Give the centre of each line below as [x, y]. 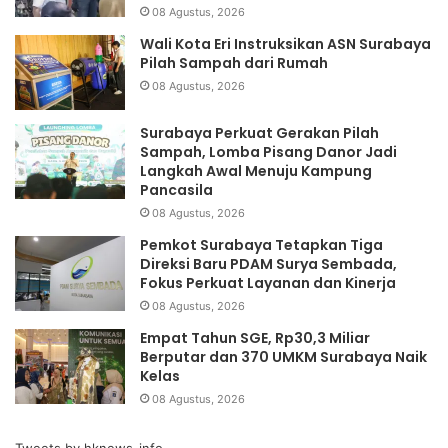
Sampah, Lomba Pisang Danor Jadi [268, 152]
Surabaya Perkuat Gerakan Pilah [259, 133]
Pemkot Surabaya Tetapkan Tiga [261, 245]
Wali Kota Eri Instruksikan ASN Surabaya [285, 44]
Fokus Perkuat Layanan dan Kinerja [268, 283]
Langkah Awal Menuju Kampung [256, 171]
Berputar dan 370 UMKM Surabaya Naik [283, 357]
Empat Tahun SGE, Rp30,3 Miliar [255, 338]
